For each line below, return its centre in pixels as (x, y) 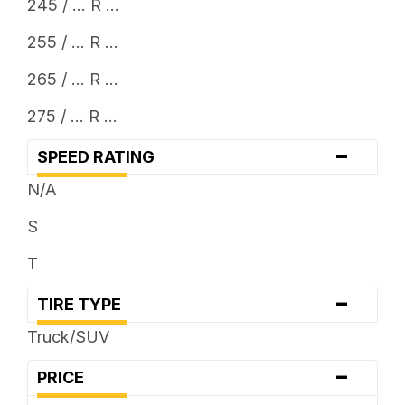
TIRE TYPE (84, 304)
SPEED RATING (101, 156)
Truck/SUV (68, 336)
